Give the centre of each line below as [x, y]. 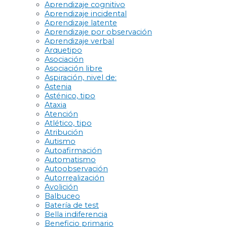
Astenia [58, 86]
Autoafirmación [73, 150]
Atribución [64, 132]
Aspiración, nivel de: [81, 77]
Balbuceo [62, 196]
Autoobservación [76, 168]
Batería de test [72, 205]
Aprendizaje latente [81, 23]
